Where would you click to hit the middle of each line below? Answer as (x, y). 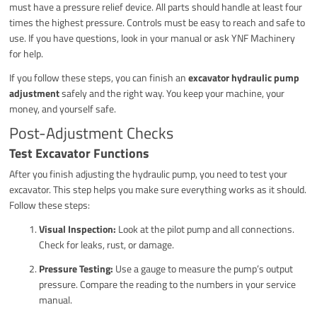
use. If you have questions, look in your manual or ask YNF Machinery (152, 38)
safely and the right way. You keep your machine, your (172, 93)
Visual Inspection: (78, 229)
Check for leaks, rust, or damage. (107, 245)
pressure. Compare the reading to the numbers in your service (168, 284)
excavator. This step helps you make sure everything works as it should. (158, 190)
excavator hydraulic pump (244, 78)
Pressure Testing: (76, 269)
